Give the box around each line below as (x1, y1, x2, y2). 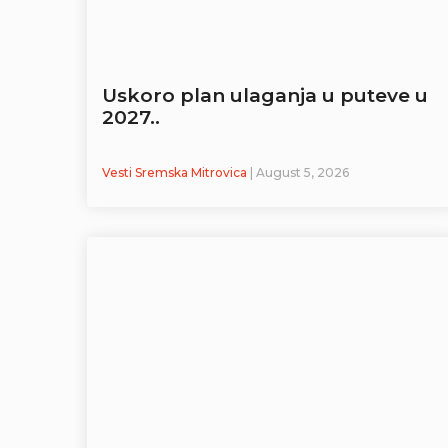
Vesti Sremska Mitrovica (102, 165, 250, 181)
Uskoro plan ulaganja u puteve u (102, 84, 428, 108)
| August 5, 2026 (250, 165, 349, 181)
